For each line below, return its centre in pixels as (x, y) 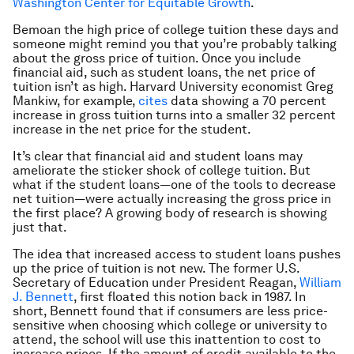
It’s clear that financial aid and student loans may (158, 156)
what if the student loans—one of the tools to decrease (174, 185)
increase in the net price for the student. (132, 129)
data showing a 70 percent (247, 101)
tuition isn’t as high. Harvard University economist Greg (173, 87)
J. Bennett (43, 297)
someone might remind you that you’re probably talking (175, 44)
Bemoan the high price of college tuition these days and (176, 30)
